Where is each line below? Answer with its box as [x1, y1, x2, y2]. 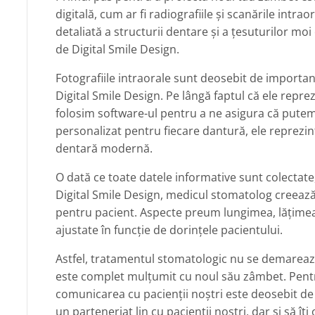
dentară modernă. [56, 141, 153, 157]
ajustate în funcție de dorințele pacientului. [56, 222, 283, 238]
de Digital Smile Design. [56, 41, 180, 58]
